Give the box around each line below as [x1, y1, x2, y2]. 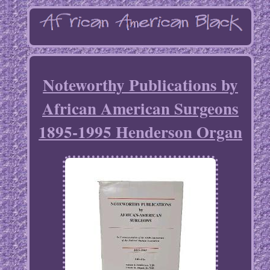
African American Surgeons [42, 96, 239, 121]
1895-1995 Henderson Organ [38, 120, 242, 144]
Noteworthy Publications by [42, 73, 238, 97]
